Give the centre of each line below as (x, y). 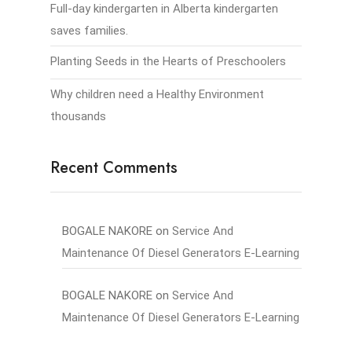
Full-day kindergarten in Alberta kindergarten (164, 9)
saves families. (89, 31)
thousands (78, 116)
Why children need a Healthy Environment (157, 94)
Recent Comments (114, 168)
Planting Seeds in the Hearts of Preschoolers (168, 61)
